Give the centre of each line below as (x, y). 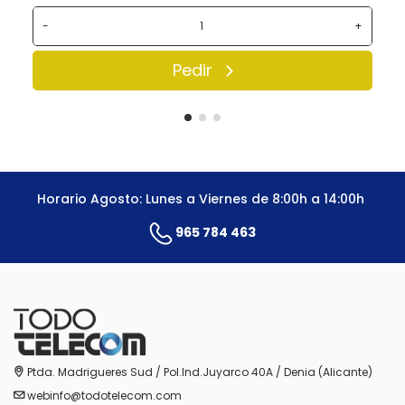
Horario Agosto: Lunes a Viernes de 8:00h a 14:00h (202, 199)
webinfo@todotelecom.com (104, 395)
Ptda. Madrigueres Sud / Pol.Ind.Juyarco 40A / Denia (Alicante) (200, 372)
